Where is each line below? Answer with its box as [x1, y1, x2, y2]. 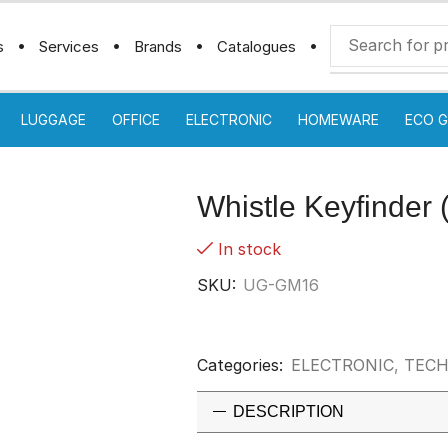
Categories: [197, 354, 283, 375]
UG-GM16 [243, 275, 319, 295]
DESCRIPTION [233, 402, 344, 420]
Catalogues [217, 36, 296, 56]
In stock [218, 238, 281, 259]
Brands [134, 36, 182, 56]
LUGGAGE [21, 110, 86, 128]
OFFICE [112, 110, 160, 128]
